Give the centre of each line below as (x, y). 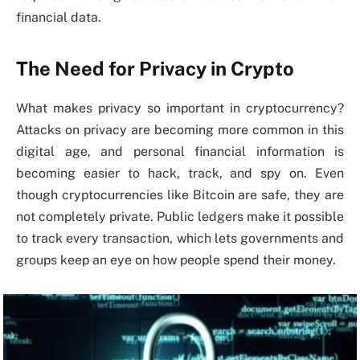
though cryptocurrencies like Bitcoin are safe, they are (180, 194)
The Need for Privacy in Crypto (155, 68)
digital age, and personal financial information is (180, 151)
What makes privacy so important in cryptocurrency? (180, 108)
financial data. (59, 18)
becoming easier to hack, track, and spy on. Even (180, 173)
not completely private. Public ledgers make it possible (180, 216)
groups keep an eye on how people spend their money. (176, 260)
